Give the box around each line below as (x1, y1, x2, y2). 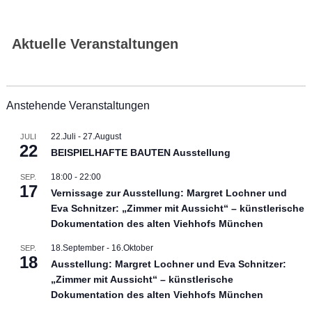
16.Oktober (111, 243, 153, 253)
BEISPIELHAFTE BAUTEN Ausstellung (50, 147, 231, 159)
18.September (50, 243, 104, 253)
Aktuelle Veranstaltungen (11, 36, 178, 52)
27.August (82, 132, 121, 142)
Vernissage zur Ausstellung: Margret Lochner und (50, 187, 287, 199)
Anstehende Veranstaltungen (6, 100, 150, 112)
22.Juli (50, 132, 76, 142)
